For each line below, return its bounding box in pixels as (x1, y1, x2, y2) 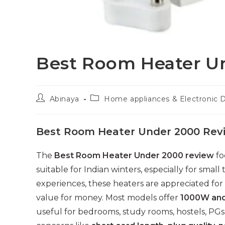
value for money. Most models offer (36, 193, 180, 203)
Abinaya (49, 94, 79, 104)
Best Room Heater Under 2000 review (54, 151, 214, 161)
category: (90, 102, 126, 112)
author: (36, 102, 63, 112)
